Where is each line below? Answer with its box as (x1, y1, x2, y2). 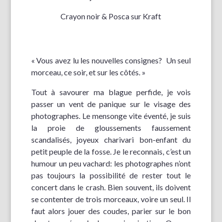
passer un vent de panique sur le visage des (31, 99, 191, 109)
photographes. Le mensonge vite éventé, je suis (31, 111, 191, 120)
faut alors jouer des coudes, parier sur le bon (31, 206, 191, 216)
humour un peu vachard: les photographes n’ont (31, 158, 191, 168)
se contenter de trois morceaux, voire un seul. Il (31, 194, 191, 204)
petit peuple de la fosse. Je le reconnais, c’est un (31, 146, 191, 156)
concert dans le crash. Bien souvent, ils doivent (31, 182, 191, 192)
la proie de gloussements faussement (31, 122, 191, 132)
